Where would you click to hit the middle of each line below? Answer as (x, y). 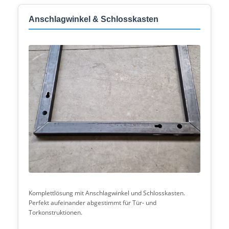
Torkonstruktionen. (55, 212)
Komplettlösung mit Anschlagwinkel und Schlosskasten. (107, 193)
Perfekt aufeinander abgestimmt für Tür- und (93, 203)
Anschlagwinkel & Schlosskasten (94, 19)
